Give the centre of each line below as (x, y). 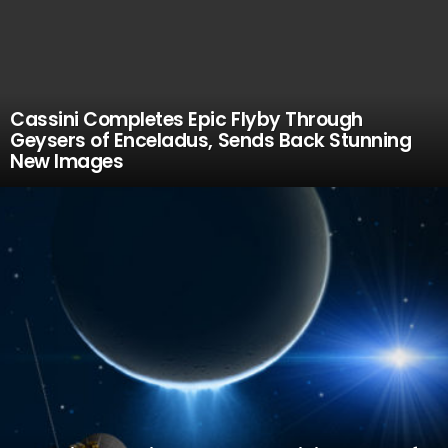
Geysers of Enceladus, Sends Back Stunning (211, 140)
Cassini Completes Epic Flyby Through (186, 119)
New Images (67, 161)
